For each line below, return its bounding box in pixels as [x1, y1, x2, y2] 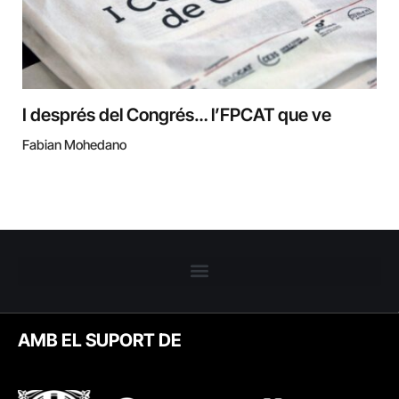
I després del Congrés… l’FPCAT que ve [22, 103, 331, 126]
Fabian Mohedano [22, 135, 126, 153]
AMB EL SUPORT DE [18, 329, 182, 351]
